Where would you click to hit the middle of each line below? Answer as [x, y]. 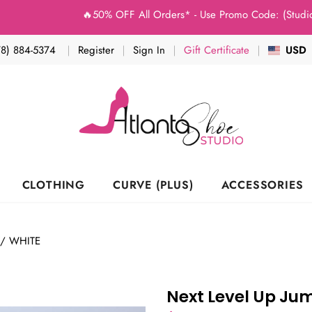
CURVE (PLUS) [153, 185]
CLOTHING [53, 185]
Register [96, 50]
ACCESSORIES [262, 185]
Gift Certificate [217, 50]
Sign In [149, 50]
